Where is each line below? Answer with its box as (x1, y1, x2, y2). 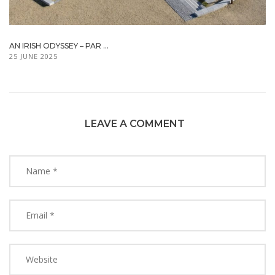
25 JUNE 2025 (9, 51, 58, 61)
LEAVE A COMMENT (84, 117, 185, 130)
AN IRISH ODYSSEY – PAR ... (9, 41, 109, 50)
